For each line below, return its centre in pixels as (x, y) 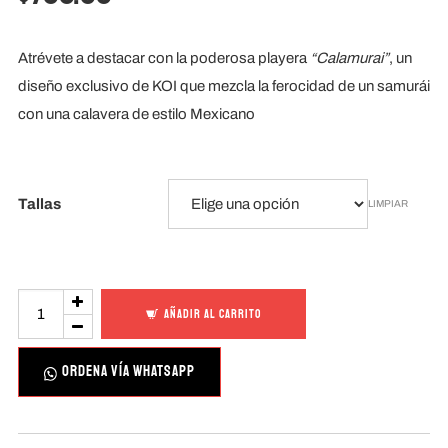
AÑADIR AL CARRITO (212, 315)
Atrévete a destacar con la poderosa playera (163, 58)
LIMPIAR (387, 203)
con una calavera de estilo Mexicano (136, 114)
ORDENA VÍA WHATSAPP (129, 372)
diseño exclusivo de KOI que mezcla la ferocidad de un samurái (223, 86)
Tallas (39, 203)
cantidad (45, 330)
